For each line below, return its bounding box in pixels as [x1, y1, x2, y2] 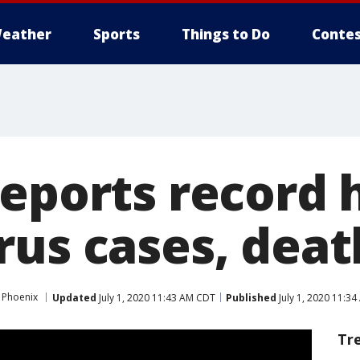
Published [226, 290, 276, 305]
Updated [52, 290, 96, 305]
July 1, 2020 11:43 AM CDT [96, 290, 215, 305]
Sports [93, 25, 140, 43]
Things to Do [182, 25, 270, 43]
